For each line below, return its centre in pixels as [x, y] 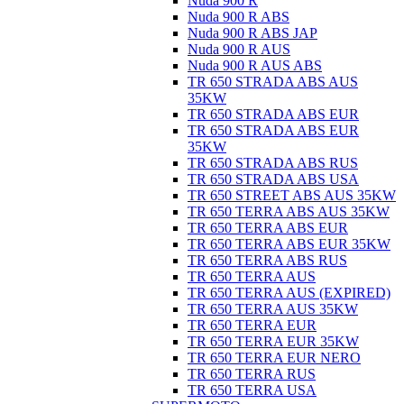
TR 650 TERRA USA [252, 390]
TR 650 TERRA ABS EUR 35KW [289, 243]
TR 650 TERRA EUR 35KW [273, 341]
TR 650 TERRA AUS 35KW [273, 308]
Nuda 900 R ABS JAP [252, 32]
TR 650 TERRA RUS [252, 373]
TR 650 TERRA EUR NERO [274, 357]
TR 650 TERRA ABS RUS [267, 260]
